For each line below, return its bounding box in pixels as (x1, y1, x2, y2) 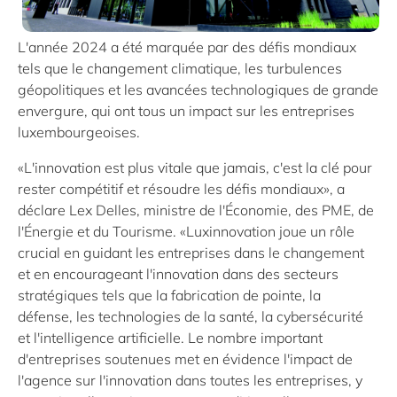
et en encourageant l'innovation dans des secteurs (18, 264, 339, 283)
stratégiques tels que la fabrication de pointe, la (18, 285, 321, 304)
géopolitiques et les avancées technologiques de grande (18, 80, 378, 98)
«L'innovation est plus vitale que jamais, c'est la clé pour (18, 158, 372, 176)
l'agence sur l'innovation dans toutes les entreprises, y (18, 370, 362, 389)
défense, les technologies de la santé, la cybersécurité (18, 307, 363, 325)
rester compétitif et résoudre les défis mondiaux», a (18, 179, 345, 198)
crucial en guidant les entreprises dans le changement (18, 243, 364, 261)
